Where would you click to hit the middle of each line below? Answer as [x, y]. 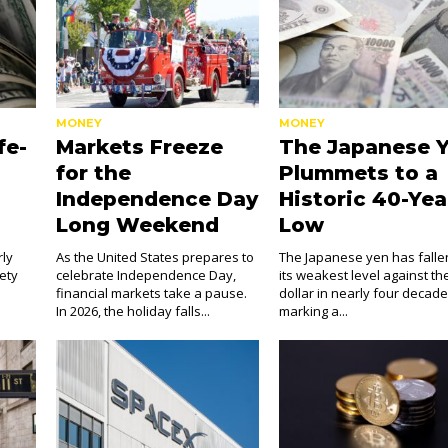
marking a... [314, 311]
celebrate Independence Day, [145, 275]
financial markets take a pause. [151, 293]
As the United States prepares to [154, 257]
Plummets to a [359, 173]
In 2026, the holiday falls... [132, 311]
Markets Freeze [139, 147]
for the [93, 173]
